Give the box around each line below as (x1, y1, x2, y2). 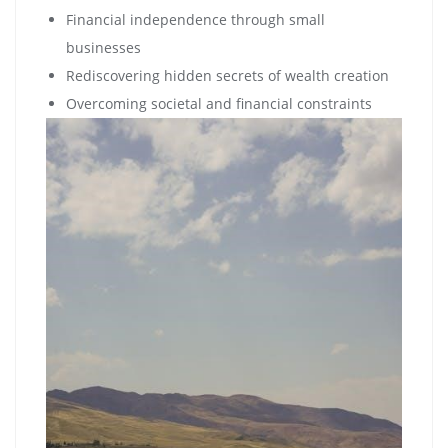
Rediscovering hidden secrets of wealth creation (66, 65, 389, 85)
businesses (66, 37, 141, 57)
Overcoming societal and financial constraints (66, 93, 372, 113)
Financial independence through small (66, 9, 325, 29)
